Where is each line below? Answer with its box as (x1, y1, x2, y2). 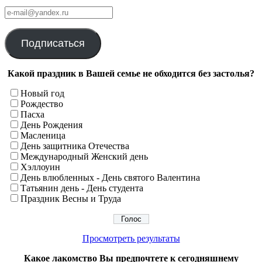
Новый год (20, 88, 64, 99)
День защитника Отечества (20, 141, 129, 151)
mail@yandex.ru (4, 16, 65, 27)
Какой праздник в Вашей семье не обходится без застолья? (8, 68, 254, 79)
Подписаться (20, 37, 85, 50)
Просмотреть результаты (82, 233, 180, 244)
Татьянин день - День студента (20, 183, 143, 194)
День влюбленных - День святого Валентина (20, 173, 200, 183)
